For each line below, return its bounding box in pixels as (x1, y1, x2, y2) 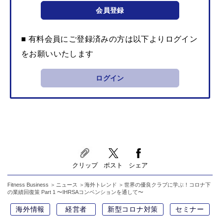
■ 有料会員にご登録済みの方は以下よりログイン (21, 35, 198, 44)
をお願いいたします (21, 50, 94, 58)
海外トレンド (84, 182, 117, 188)
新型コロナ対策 (108, 205, 158, 214)
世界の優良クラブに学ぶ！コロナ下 (124, 182, 211, 188)
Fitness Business (7, 182, 49, 188)
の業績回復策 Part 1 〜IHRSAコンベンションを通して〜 (7, 189, 143, 195)
